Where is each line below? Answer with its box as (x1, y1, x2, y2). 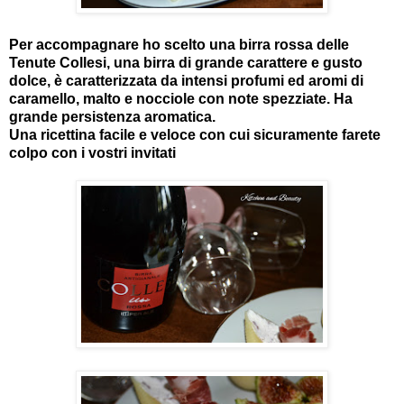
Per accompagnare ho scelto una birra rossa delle (9, 36, 349, 52)
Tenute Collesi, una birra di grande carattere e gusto (9, 54, 363, 70)
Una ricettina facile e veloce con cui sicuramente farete (9, 126, 381, 142)
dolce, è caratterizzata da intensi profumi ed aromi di (9, 72, 363, 88)
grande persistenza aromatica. (9, 108, 216, 124)
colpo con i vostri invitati (9, 144, 176, 161)
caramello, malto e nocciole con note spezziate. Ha (9, 90, 353, 106)
